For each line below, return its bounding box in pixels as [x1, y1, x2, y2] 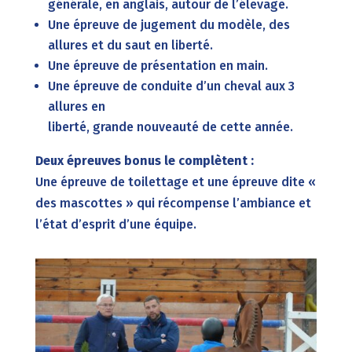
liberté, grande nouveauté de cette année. [47, 119, 293, 134]
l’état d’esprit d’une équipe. [35, 216, 196, 232]
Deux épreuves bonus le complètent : [35, 152, 254, 168]
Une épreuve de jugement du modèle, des [47, 16, 290, 32]
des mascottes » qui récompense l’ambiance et [35, 195, 311, 211]
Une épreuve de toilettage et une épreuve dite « [35, 174, 316, 189]
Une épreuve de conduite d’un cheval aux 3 [47, 78, 295, 93]
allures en [47, 98, 105, 114]
